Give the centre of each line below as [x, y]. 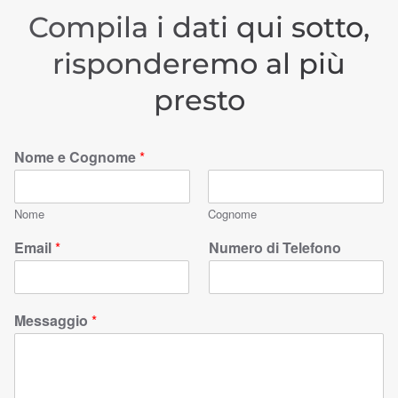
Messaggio [53, 320]
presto [199, 100]
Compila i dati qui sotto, [199, 27]
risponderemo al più [199, 64]
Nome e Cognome [77, 157]
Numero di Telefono [275, 247]
